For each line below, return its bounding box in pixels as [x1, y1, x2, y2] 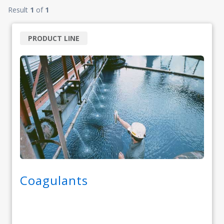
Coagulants [20, 171, 88, 188]
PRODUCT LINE [28, 33, 79, 43]
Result [8, 5, 30, 14]
